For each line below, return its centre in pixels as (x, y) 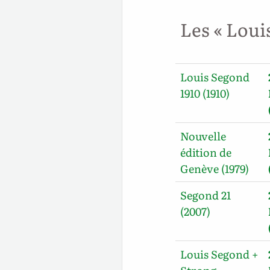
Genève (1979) (215, 168)
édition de (206, 152)
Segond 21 (206, 195)
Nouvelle (203, 136)
